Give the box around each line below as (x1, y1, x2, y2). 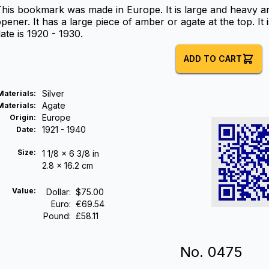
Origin (10, 113, 34, 122)
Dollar (46, 187, 69, 197)
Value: (12, 186, 36, 195)
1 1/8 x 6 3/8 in (42, 148, 99, 159)
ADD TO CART (183, 53, 242, 64)
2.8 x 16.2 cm (42, 160, 93, 171)
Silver (42, 88, 64, 98)
